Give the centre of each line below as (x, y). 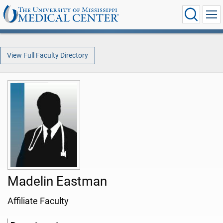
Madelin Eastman (57, 181)
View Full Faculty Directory (47, 55)
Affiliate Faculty (38, 201)
